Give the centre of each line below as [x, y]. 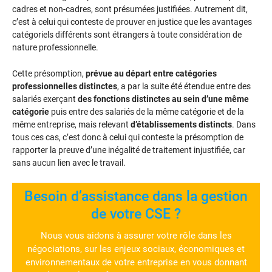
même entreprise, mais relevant [71, 125]
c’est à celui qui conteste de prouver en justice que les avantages [132, 22]
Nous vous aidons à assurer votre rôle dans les [136, 236]
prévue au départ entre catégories [151, 74]
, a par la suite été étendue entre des [184, 87]
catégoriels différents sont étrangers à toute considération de [127, 35]
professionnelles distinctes [65, 87]
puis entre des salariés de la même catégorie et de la [147, 112]
